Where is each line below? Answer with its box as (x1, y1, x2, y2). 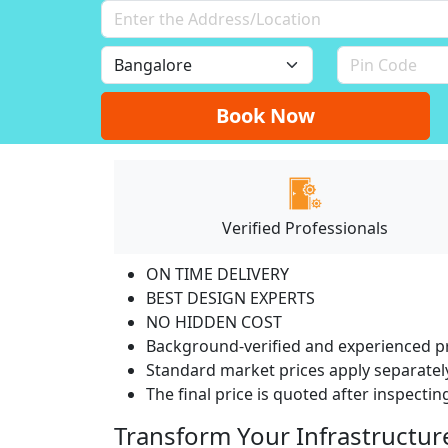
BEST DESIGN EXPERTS (146, 286, 315, 309)
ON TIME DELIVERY (146, 262, 289, 285)
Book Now (216, 101, 316, 129)
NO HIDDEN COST (146, 310, 282, 333)
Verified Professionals (222, 216, 389, 239)
